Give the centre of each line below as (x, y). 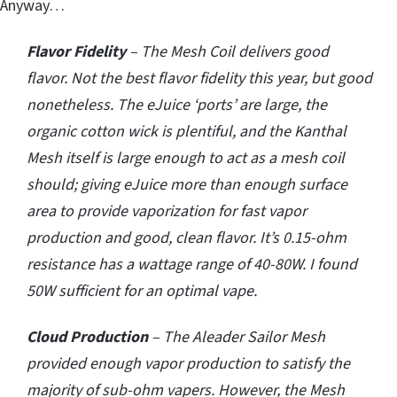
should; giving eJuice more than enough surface (187, 185)
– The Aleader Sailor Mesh (237, 338)
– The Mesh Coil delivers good (227, 52)
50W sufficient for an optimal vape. (142, 292)
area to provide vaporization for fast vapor (167, 212)
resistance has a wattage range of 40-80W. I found (192, 265)
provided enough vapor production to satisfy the (188, 364)
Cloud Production (87, 338)
